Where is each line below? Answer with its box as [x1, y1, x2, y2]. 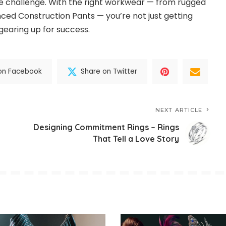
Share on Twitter [81, 67, 138, 77]
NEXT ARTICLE [155, 106, 203, 114]
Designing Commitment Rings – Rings [33, 122, 180, 132]
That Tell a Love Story [93, 133, 180, 144]
